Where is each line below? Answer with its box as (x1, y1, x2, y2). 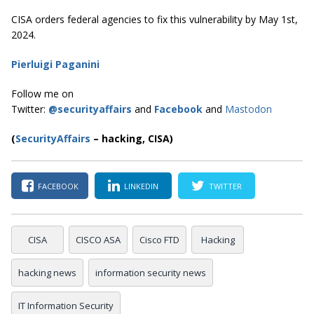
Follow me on (11, 87, 74, 101)
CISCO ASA (76, 233, 121, 247)
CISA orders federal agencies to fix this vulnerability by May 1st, (11, 13, 298, 27)
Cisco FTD (139, 233, 179, 247)
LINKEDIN (124, 180, 158, 191)
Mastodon (225, 102, 272, 116)
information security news (95, 266, 206, 280)
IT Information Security (18, 299, 114, 313)
